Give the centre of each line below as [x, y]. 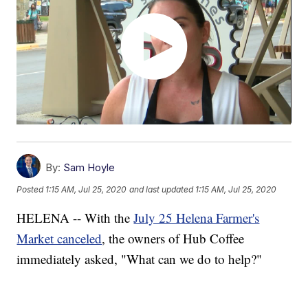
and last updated [162, 189]
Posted [31, 189]
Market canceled [59, 239]
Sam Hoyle [89, 168]
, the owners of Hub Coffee [173, 239]
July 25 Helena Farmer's [197, 218]
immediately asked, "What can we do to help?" [140, 259]
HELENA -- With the [75, 218]
